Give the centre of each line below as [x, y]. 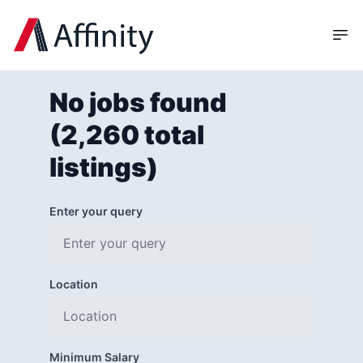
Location [73, 284]
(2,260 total [126, 135]
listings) [103, 167]
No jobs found [138, 102]
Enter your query [96, 211]
